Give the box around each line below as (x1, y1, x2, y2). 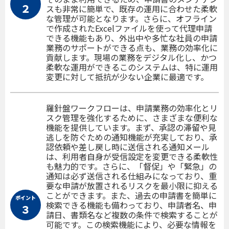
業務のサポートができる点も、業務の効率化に (46, 41, 218, 54)
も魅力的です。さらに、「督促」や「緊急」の (46, 159, 217, 172)
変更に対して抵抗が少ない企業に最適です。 (46, 70, 209, 83)
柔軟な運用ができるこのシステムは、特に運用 (46, 60, 218, 73)
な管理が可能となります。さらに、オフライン (46, 12, 217, 25)
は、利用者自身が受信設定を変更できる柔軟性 (46, 150, 218, 163)
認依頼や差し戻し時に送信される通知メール (46, 140, 210, 153)
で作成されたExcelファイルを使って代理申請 (46, 21, 212, 34)
